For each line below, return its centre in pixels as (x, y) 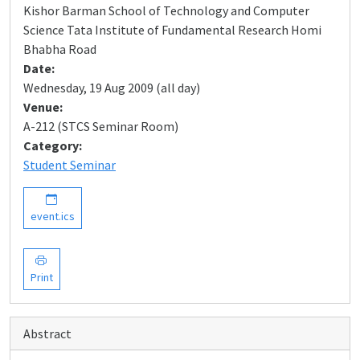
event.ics (53, 216)
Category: (53, 145)
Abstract (47, 333)
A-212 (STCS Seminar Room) (101, 126)
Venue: (43, 107)
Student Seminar (70, 165)
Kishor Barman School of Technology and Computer (166, 10)
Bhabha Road (60, 49)
